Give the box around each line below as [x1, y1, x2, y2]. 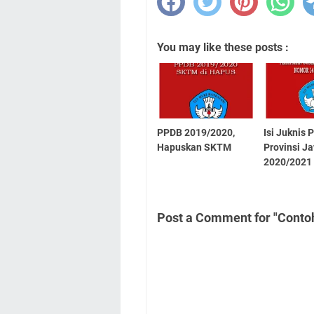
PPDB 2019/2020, [157, 126, 235, 138]
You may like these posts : [157, 40, 289, 54]
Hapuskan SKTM [157, 141, 231, 153]
